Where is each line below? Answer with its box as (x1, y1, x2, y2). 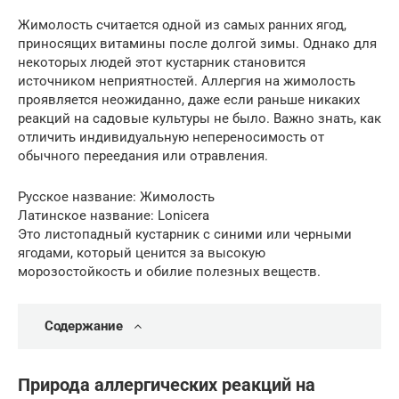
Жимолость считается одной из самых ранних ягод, (18, 17, 346, 33)
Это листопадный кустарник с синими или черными (18, 226, 352, 242)
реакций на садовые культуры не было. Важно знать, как (18, 110, 381, 126)
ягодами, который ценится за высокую (18, 245, 265, 261)
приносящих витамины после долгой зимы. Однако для (18, 36, 377, 52)
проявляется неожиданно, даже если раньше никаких (18, 92, 360, 108)
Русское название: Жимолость (18, 189, 215, 205)
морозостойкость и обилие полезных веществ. (18, 264, 321, 280)
